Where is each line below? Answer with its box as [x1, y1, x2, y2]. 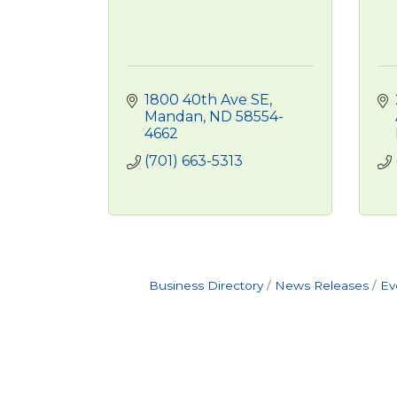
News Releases [274, 278, 369, 292]
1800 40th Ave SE [144, 91, 269, 108]
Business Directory [148, 278, 263, 292]
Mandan [144, 108, 203, 125]
